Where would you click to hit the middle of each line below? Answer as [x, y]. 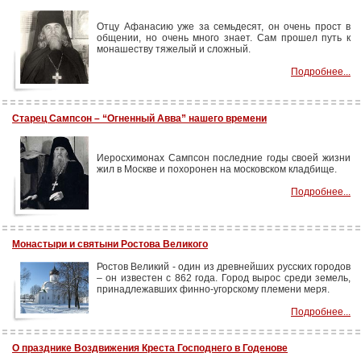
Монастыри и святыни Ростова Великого [110, 244]
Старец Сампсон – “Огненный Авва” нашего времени [139, 118]
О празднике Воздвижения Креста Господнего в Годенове [150, 348]
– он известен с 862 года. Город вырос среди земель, [224, 278]
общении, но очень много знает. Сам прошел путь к [224, 38]
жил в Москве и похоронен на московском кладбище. [217, 169]
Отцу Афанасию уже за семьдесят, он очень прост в [224, 27]
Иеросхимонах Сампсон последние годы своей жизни [224, 158]
